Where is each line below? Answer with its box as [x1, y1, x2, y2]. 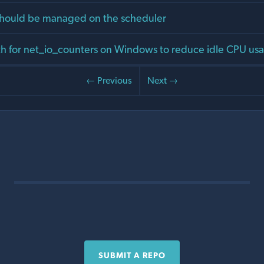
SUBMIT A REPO [98, 250, 166, 260]
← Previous [86, 75, 132, 87]
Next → [147, 75, 178, 87]
